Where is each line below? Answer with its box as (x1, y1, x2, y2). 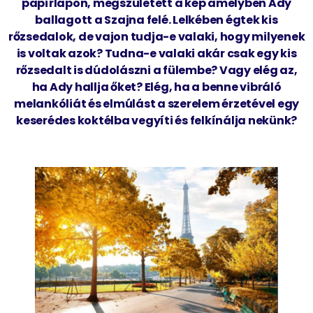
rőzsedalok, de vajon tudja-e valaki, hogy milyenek (8, 28, 305, 45)
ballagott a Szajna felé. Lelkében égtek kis (35, 11, 278, 28)
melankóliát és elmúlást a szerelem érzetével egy (14, 95, 299, 112)
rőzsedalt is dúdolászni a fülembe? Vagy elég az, (15, 61, 298, 78)
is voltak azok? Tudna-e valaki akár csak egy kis (16, 45, 297, 61)
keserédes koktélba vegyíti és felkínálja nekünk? (16, 112, 297, 129)
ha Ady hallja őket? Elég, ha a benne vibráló (31, 78, 282, 95)
